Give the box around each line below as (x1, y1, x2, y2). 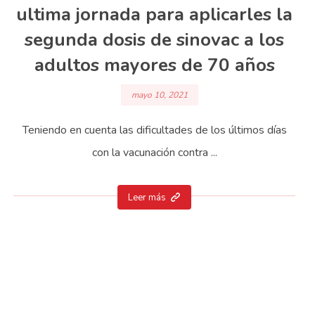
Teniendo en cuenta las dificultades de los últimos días (22, 122, 287, 139)
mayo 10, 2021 (131, 89, 188, 101)
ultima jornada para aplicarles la (16, 1, 293, 27)
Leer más (128, 191, 167, 204)
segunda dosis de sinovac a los (25, 27, 285, 52)
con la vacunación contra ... (91, 145, 217, 161)
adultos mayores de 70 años (34, 52, 275, 77)
